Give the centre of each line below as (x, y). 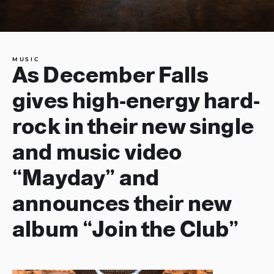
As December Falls (110, 75)
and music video (97, 152)
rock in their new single (133, 126)
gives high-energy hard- (136, 101)
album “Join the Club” (126, 229)
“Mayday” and (86, 178)
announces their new (122, 203)
